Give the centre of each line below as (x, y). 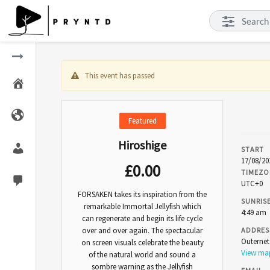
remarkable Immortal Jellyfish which (142, 206)
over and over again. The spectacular (142, 231)
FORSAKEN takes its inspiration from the (142, 194)
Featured (142, 121)
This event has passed (120, 76)
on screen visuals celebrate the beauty (142, 243)
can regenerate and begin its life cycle (142, 218)
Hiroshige (142, 145)
